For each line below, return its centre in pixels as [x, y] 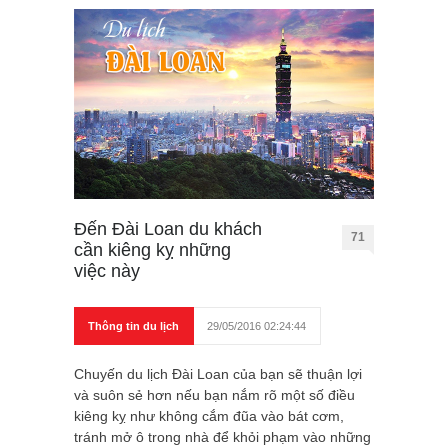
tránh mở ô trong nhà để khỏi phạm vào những [222, 436]
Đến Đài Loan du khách [168, 228]
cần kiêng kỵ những [152, 249]
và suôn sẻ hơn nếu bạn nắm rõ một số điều [214, 394]
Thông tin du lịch [133, 325]
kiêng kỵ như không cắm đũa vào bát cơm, [209, 415]
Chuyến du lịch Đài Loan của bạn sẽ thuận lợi [218, 373]
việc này [107, 270]
